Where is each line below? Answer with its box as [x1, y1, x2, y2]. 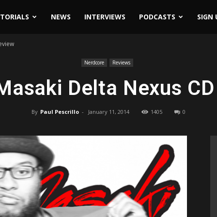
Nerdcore [84, 59, 104, 66]
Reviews [112, 59, 130, 66]
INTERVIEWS [84, 12, 125, 21]
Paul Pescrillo [40, 108, 79, 115]
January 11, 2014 [88, 108, 129, 115]
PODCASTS [139, 12, 175, 21]
